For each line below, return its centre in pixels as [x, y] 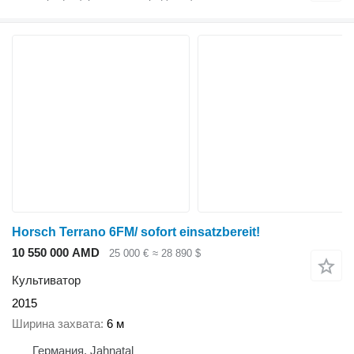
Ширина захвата [56, 324]
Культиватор [46, 280]
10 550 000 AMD [56, 253]
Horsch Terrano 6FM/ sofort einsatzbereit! [136, 232]
